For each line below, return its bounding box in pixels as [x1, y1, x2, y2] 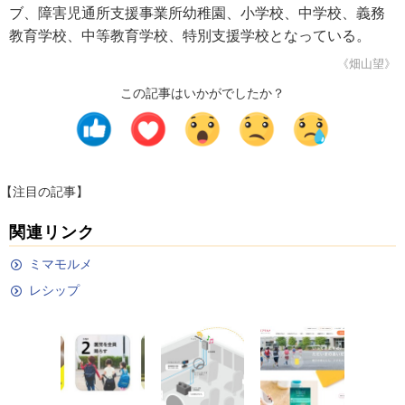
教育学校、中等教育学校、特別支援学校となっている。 [9, 28, 371, 43]
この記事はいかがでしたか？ [120, 86, 285, 100]
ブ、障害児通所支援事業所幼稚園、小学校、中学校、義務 [9, 5, 385, 21]
